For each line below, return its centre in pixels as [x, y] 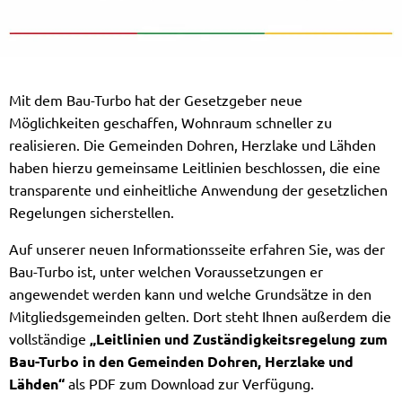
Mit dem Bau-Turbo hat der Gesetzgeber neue [156, 99]
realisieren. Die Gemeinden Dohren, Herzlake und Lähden [192, 144]
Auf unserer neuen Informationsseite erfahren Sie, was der [197, 248]
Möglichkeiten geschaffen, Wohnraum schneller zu [170, 122]
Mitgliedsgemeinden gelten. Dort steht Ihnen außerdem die [200, 315]
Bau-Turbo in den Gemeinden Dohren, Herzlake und [181, 361]
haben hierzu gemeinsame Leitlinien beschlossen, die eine [195, 166]
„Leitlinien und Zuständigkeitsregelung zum [239, 338]
